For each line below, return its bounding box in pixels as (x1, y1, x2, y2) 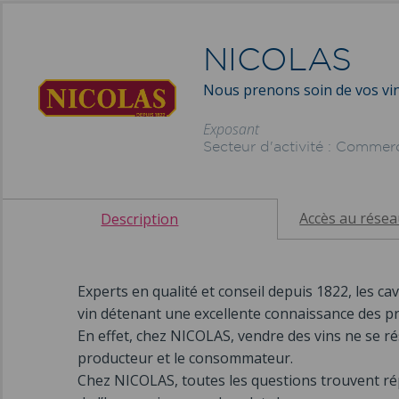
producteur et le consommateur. (77, 348, 294, 369)
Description (101, 209, 179, 230)
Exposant (203, 119, 260, 140)
